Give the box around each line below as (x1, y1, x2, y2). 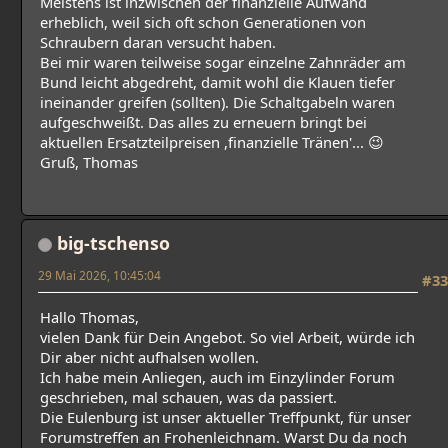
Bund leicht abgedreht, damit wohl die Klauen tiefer (40, 72, 395, 93)
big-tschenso (57, 230, 170, 255)
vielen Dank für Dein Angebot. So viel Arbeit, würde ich (40, 326, 415, 347)
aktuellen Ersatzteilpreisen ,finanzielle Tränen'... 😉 (40, 132, 384, 153)
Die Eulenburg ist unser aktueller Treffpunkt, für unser (40, 406, 411, 427)
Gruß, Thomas (40, 152, 138, 173)
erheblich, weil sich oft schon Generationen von (40, 12, 366, 33)
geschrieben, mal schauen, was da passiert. (40, 386, 337, 407)
